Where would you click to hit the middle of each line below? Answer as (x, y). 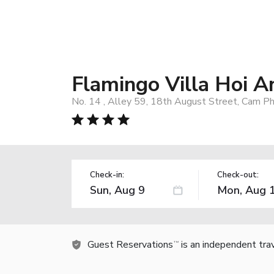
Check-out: (238, 175)
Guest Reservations (130, 244)
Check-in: (107, 175)
